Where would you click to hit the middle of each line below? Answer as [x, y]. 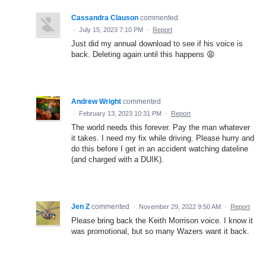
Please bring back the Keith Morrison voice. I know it [162, 221]
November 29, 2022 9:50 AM [180, 207]
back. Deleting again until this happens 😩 [143, 55]
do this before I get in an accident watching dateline [160, 149]
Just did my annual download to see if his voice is [157, 44]
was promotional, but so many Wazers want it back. [160, 232]
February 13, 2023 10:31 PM [120, 114]
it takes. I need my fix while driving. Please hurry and [163, 138]
